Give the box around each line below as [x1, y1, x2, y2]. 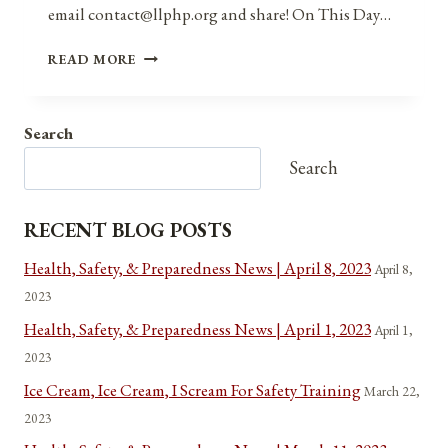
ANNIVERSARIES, [136, 45, 259, 63]
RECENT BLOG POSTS [24, 217, 232, 244]
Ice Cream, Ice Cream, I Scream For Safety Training [24, 378, 361, 401]
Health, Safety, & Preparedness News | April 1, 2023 [24, 317, 371, 340]
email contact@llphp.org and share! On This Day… [48, 3, 391, 25]
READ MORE [48, 50, 138, 68]
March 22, [364, 381, 420, 400]
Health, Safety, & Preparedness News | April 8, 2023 [24, 257, 371, 280]
